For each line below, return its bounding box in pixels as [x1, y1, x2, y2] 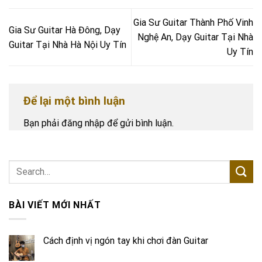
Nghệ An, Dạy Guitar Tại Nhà [137, 32, 253, 43]
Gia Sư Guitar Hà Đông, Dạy [9, 24, 120, 36]
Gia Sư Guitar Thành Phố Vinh [133, 17, 253, 29]
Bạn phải [23, 117, 61, 129]
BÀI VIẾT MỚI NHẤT [9, 199, 101, 211]
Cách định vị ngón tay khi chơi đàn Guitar [43, 235, 208, 247]
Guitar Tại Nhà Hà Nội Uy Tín [9, 39, 126, 50]
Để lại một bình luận [23, 94, 128, 108]
